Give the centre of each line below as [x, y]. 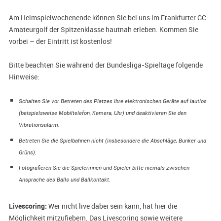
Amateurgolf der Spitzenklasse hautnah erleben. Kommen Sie [103, 30]
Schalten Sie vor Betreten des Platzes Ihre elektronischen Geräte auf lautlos [112, 101]
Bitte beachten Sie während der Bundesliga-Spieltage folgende [106, 65]
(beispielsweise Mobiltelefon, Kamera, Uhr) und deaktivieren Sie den [102, 113]
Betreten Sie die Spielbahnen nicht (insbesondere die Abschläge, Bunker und [112, 140]
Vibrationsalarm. [39, 125]
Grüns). [27, 152]
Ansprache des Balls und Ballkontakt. [64, 179]
